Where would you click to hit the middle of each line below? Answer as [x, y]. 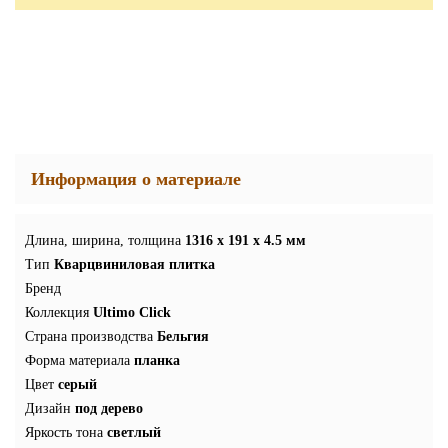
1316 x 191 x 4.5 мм [245, 240]
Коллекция [57, 312]
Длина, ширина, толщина [103, 240]
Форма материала [77, 360]
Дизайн [48, 408]
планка [157, 360]
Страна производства [89, 336]
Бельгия [183, 336]
